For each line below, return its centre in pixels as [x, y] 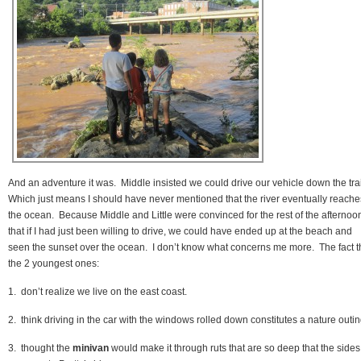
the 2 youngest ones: [54, 263]
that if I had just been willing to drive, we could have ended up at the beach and [180, 231]
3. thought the [39, 348]
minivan [89, 348]
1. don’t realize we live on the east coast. [98, 291]
